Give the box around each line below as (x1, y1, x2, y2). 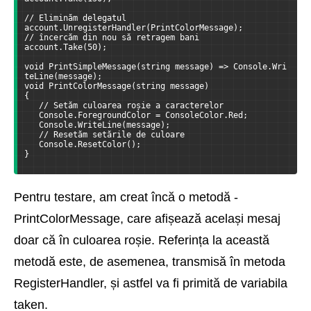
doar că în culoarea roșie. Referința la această (14, 233, 269, 247)
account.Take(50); (24, 42, 107, 52)
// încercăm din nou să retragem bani (24, 32, 199, 42)
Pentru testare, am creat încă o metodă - (14, 190, 238, 204)
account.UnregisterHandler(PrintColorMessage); (24, 22, 243, 33)
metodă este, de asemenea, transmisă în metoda (14, 254, 285, 269)
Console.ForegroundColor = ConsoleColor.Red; (24, 110, 248, 120)
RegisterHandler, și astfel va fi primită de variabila (14, 276, 287, 290)
